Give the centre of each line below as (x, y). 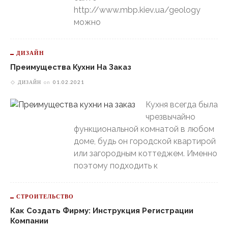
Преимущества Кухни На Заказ (71, 67)
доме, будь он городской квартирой (145, 141)
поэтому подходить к (116, 165)
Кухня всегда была (182, 104)
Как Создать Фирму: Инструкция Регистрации (102, 210)
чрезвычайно (170, 117)
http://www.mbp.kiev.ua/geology (137, 10)
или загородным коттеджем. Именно (146, 153)
